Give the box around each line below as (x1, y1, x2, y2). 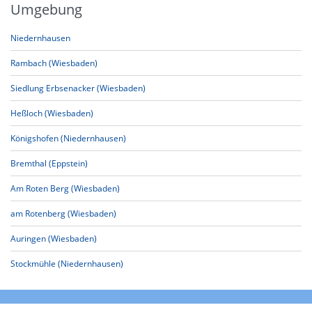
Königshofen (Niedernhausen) (10, 132, 126, 144)
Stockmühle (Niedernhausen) (10, 258, 123, 270)
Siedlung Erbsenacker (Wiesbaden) (10, 82, 146, 94)
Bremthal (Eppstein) (10, 157, 88, 169)
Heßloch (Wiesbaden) (10, 107, 93, 119)
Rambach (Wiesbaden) (10, 57, 97, 69)
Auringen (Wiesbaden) (10, 233, 97, 244)
